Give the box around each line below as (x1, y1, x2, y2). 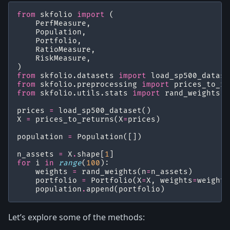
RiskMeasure (35, 53, 86, 63)
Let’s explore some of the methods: (8, 211, 145, 223)
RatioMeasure (35, 45, 91, 54)
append (86, 184, 114, 194)
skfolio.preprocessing (40, 80, 137, 89)
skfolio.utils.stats (40, 88, 128, 98)
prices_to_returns (35, 114, 114, 124)
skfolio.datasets (40, 71, 114, 80)
